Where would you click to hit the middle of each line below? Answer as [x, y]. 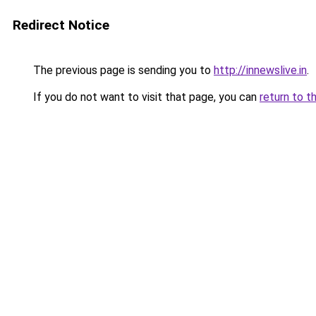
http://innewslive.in [260, 70]
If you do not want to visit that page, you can [145, 97]
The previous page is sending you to [122, 70]
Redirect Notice [61, 25]
